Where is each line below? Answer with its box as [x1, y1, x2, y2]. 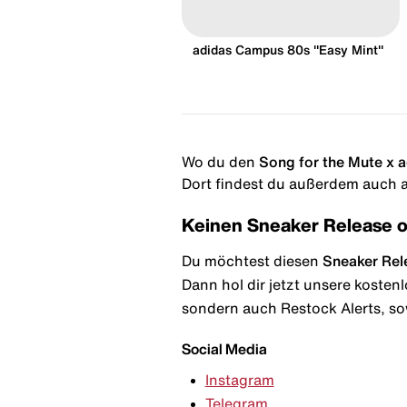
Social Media [182, 341, 267, 356]
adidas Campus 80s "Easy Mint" [193, 43, 383, 56]
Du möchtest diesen [182, 253, 323, 268]
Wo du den [182, 154, 255, 169]
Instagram [204, 372, 274, 388]
